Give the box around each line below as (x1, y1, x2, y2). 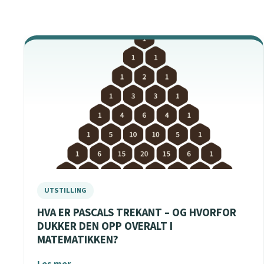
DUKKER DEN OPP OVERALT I (37, 218, 173, 235)
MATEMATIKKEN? (37, 232, 118, 248)
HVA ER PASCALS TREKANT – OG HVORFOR (37, 204, 236, 221)
